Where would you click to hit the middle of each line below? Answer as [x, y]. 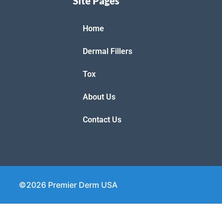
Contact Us [102, 119]
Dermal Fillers [108, 51]
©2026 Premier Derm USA [68, 185]
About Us [99, 97]
